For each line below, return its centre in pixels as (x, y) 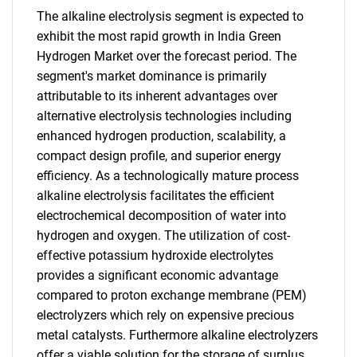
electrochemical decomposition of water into (161, 216)
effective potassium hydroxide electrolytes (155, 255)
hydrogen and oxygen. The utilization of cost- (163, 235)
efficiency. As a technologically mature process (168, 176)
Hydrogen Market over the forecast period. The (167, 56)
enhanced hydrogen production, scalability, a (161, 136)
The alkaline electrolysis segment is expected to (170, 16)
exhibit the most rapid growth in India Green (159, 36)
